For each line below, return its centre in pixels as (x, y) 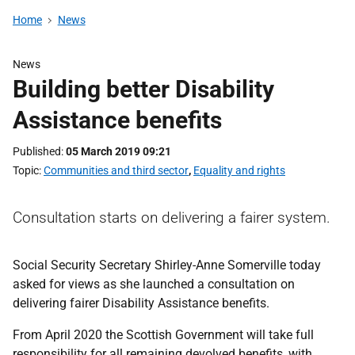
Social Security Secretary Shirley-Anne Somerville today (167, 265)
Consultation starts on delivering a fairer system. (172, 218)
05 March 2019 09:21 (118, 151)
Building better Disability (143, 89)
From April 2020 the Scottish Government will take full (163, 335)
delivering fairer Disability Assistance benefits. (141, 303)
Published (37, 151)
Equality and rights (239, 170)
